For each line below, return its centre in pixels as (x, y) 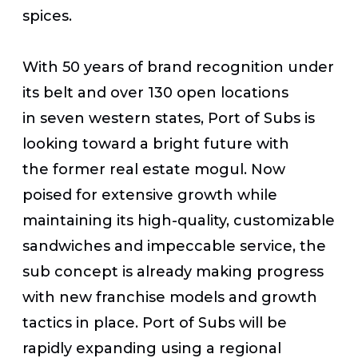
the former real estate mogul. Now (154, 169)
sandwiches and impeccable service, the (174, 246)
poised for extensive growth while (150, 195)
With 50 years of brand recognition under (178, 67)
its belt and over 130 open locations (155, 92)
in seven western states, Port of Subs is (169, 118)
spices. (47, 16)
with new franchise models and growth (170, 297)
